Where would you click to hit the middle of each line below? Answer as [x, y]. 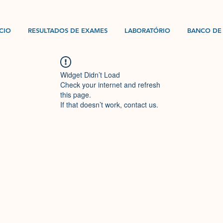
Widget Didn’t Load [90, 75]
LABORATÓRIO [147, 30]
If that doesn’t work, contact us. [109, 105]
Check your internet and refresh [110, 85]
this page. [76, 95]
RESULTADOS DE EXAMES [68, 30]
